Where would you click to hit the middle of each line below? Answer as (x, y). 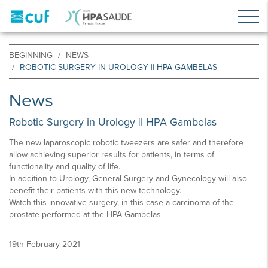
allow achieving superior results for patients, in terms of (112, 155)
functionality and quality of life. (65, 167)
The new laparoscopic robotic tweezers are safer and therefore (126, 143)
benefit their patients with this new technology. (95, 191)
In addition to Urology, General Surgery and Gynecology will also (128, 179)
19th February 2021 (45, 244)
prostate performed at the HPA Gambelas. (86, 214)
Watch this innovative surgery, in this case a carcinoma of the (121, 202)
